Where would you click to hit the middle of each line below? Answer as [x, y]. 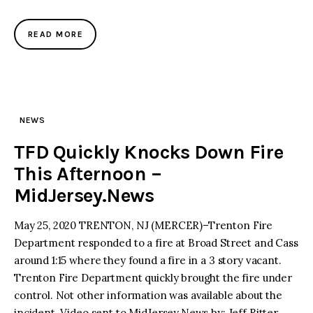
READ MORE [56, 34]
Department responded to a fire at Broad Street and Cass [156, 242]
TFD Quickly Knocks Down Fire [149, 152]
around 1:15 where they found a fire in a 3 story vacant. [148, 260]
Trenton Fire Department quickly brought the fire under [153, 277]
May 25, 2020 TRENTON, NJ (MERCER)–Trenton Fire [144, 225]
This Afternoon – [88, 173]
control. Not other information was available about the [148, 295]
